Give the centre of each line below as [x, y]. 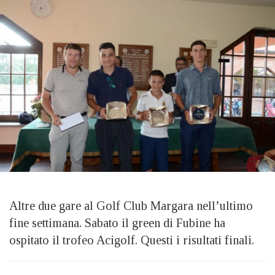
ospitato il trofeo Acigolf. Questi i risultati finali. [133, 240]
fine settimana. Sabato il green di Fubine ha [117, 223]
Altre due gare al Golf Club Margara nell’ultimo [131, 205]
